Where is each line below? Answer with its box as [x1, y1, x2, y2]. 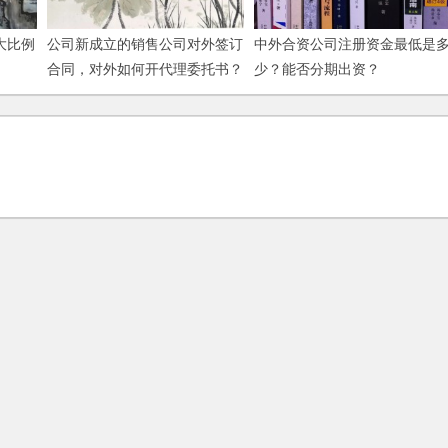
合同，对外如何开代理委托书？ [46, 61, 243, 78]
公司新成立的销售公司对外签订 [46, 36, 243, 53]
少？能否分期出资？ [253, 61, 380, 78]
